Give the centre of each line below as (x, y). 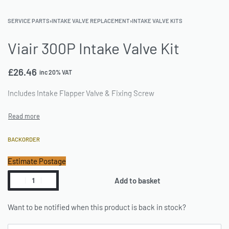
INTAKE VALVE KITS (157, 21)
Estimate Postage (37, 161)
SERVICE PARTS (29, 21)
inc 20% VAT (56, 72)
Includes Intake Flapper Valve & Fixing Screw (81, 93)
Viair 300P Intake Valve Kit (94, 48)
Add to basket (138, 180)
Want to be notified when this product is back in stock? (97, 207)
